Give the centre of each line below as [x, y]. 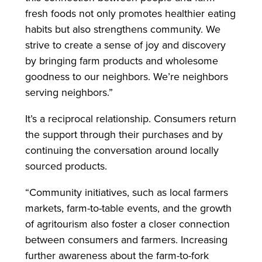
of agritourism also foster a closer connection [127, 224]
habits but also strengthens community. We [123, 29]
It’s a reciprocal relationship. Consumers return [130, 119]
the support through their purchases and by [124, 135]
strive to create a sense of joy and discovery [125, 45]
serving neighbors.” [70, 92]
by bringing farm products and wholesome [121, 61]
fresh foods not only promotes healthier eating [130, 13]
